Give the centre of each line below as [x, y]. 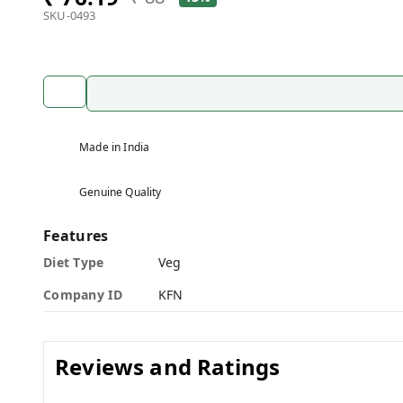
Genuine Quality [121, 192]
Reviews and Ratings [168, 367]
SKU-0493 [70, 15]
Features [76, 236]
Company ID [83, 295]
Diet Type [74, 262]
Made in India [115, 147]
